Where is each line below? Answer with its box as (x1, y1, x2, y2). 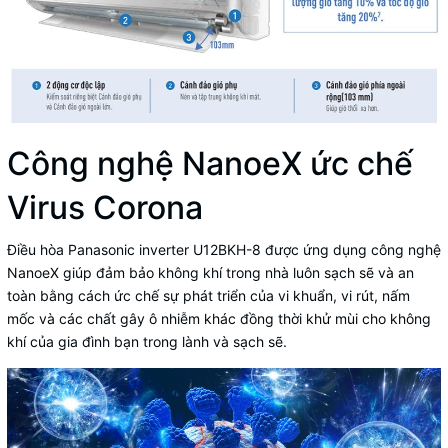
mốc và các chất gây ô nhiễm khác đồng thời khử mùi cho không (7, 309, 431, 327)
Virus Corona (7, 187, 203, 227)
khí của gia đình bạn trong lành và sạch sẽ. (7, 332, 287, 350)
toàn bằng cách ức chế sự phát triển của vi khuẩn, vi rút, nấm (7, 286, 410, 304)
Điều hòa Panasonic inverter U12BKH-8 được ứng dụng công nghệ (7, 240, 441, 258)
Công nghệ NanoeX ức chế (7, 143, 413, 183)
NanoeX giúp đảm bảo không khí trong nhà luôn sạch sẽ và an (7, 263, 414, 281)
